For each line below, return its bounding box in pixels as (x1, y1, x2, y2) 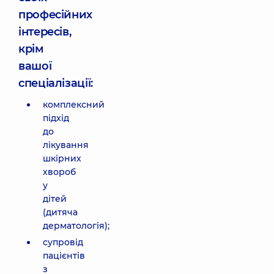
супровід (43, 237, 83, 248)
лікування (43, 139, 89, 150)
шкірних (43, 153, 81, 164)
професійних (18, 8, 93, 21)
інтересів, (18, 25, 72, 39)
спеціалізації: (18, 76, 93, 90)
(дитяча (43, 207, 78, 218)
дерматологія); (43, 220, 109, 231)
